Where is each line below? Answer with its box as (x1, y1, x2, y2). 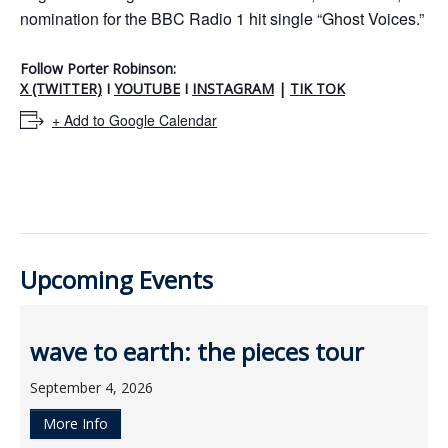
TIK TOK (290, 78, 345, 98)
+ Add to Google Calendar (52, 110, 217, 131)
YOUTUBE (114, 78, 180, 98)
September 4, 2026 (30, 378, 153, 398)
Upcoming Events (20, 263, 213, 297)
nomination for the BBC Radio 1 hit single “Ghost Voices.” (20, 6, 424, 30)
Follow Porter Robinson (20, 58, 173, 78)
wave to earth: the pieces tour (30, 335, 364, 369)
